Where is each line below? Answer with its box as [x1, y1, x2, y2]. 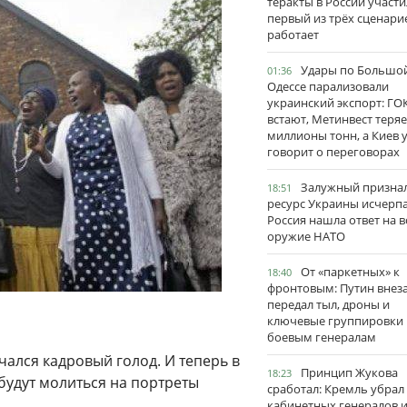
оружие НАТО [267, 228, 345, 244]
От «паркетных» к [301, 263, 400, 280]
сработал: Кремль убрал [267, 381, 404, 397]
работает [267, 26, 319, 43]
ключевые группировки [267, 313, 403, 329]
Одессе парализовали [267, 78, 389, 94]
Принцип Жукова [301, 364, 398, 381]
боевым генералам [267, 329, 376, 345]
